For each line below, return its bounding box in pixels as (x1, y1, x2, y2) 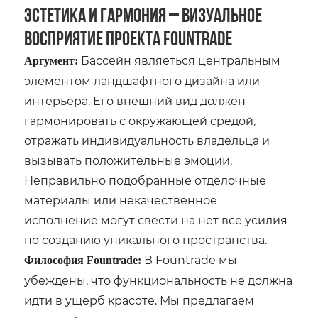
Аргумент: (24, 54, 79, 67)
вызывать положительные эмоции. (24, 152, 233, 168)
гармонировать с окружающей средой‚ (24, 112, 256, 128)
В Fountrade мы (141, 251, 238, 267)
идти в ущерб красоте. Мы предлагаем (24, 292, 255, 307)
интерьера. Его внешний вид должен (24, 92, 246, 108)
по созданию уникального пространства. (24, 231, 268, 247)
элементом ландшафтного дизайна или (24, 72, 261, 88)
